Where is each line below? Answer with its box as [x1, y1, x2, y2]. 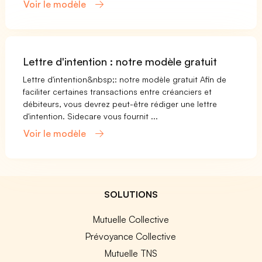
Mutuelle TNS [104, 247, 157, 260]
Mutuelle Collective [92, 213, 169, 226]
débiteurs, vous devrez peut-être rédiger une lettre [23, 99, 218, 109]
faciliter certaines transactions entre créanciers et [23, 87, 212, 97]
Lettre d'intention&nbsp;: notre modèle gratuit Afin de [23, 74, 227, 85]
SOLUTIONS [104, 188, 158, 201]
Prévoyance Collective [85, 230, 177, 243]
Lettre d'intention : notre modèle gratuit [23, 55, 218, 68]
